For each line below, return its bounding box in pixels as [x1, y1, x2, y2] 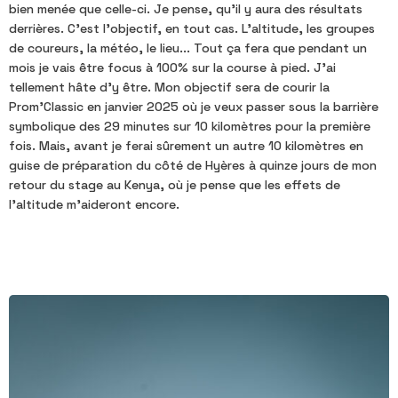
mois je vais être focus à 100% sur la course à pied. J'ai [9, 60, 336, 76]
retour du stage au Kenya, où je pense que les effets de [9, 177, 340, 194]
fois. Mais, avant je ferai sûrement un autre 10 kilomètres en [9, 138, 363, 155]
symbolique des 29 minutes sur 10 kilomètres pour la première [9, 118, 370, 135]
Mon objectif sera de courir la [155, 79, 330, 96]
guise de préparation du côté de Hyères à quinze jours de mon [9, 157, 377, 174]
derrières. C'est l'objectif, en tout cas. [9, 20, 242, 37]
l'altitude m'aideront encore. [9, 196, 179, 213]
